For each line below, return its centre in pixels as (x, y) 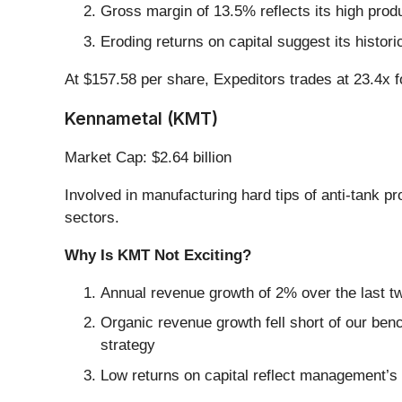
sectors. (92, 217)
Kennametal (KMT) (141, 118)
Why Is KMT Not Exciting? (158, 255)
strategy (128, 345)
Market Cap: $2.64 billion (148, 157)
